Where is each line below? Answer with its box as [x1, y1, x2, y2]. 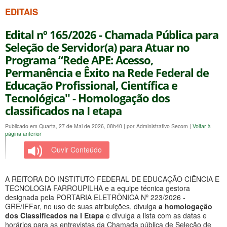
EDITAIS [5, 5, 38, 18]
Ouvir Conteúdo [51, 144, 102, 155]
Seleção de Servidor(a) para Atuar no [5, 40, 190, 55]
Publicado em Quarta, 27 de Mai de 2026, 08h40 [5, 122, 124, 130]
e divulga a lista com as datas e [104, 210, 207, 220]
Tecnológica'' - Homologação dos [5, 90, 170, 105]
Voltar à [193, 122, 211, 130]
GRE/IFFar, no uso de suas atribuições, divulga [5, 201, 159, 211]
